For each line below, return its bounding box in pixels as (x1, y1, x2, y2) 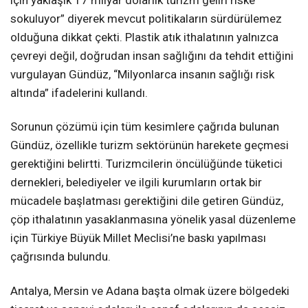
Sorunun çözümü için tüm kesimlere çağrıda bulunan (10, 120, 279, 134)
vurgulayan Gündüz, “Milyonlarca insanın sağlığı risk (10, 67, 274, 82)
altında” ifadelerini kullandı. (10, 86, 148, 100)
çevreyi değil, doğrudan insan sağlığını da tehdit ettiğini (10, 49, 294, 63)
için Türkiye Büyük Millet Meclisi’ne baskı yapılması (10, 231, 266, 245)
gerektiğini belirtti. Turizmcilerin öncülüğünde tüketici (10, 157, 283, 171)
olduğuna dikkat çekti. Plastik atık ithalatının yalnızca (10, 30, 278, 45)
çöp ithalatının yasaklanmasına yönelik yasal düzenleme (10, 212, 296, 227)
